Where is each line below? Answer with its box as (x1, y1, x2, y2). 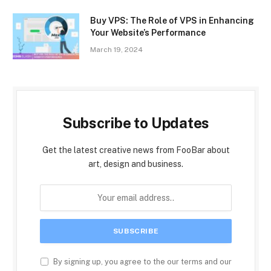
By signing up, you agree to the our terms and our (51, 257, 232, 267)
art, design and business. (88, 159, 183, 169)
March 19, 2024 (90, 45, 143, 54)
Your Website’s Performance (90, 28, 206, 38)
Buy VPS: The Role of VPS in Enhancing (90, 16, 254, 26)
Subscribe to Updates (62, 114, 210, 132)
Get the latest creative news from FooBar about (42, 145, 230, 155)
